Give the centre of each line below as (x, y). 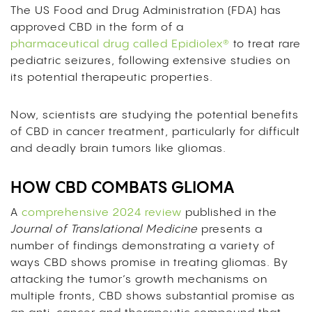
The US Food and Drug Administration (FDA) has (146, 10)
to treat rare (265, 44)
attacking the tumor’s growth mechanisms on (139, 279)
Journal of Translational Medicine (104, 229)
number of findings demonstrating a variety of (143, 246)
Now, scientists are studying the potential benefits (155, 115)
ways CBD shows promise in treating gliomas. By (149, 263)
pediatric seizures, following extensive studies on (150, 61)
